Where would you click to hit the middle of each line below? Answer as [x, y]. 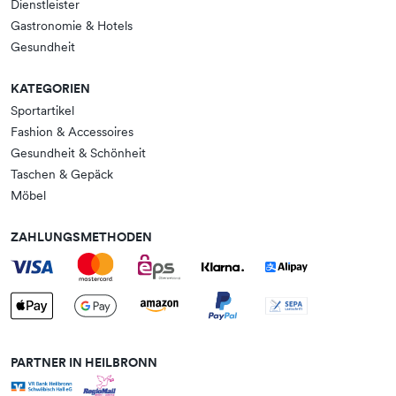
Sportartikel [42, 111]
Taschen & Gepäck [62, 175]
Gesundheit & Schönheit [78, 153]
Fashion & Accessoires [72, 132]
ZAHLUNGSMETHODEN [81, 237]
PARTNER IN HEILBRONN [84, 363]
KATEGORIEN [50, 89]
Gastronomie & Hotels [72, 26]
